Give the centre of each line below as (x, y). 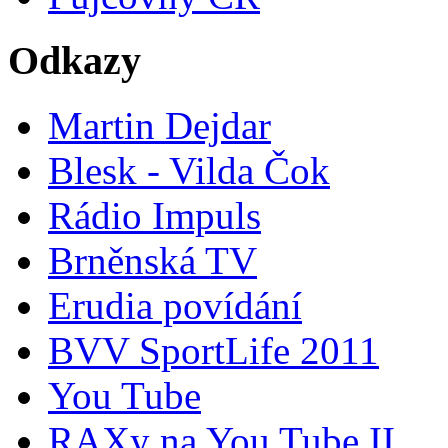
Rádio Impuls (154, 215)
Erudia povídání (175, 305)
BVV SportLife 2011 (213, 350)
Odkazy (74, 61)
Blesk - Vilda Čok (189, 170)
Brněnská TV (152, 260)
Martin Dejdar (159, 125)
